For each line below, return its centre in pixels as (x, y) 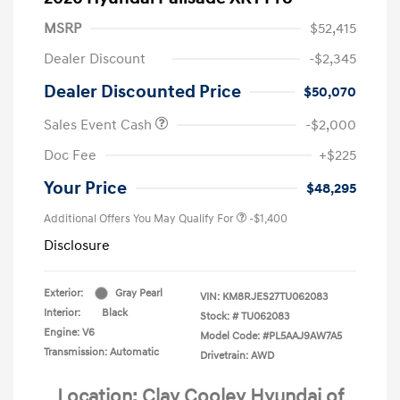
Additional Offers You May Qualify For (139, 218)
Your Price (85, 188)
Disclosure (77, 245)
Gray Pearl (139, 293)
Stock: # (219, 316)
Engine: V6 (69, 332)
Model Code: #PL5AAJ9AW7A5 (271, 336)
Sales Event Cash (100, 125)
